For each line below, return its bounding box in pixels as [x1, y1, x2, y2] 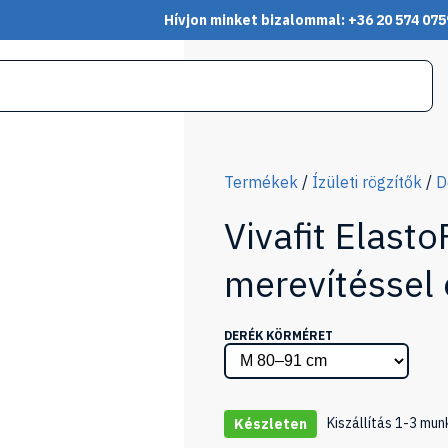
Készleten [234, 415, 307, 433]
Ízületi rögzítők [312, 172, 422, 192]
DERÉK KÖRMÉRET [224, 328, 333, 343]
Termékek [224, 172, 298, 192]
